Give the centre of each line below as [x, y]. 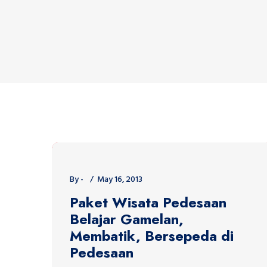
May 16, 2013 [120, 179]
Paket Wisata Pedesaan [148, 202]
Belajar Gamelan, [127, 219]
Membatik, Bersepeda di [152, 235]
